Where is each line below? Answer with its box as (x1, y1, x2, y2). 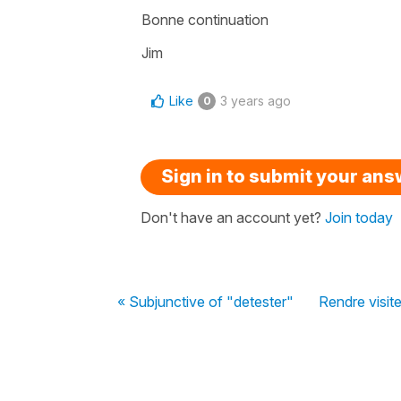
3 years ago (220, 92, 291, 108)
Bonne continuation (141, 10, 269, 29)
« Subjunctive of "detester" (117, 292, 294, 311)
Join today (325, 208, 393, 226)
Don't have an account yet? (141, 208, 325, 226)
